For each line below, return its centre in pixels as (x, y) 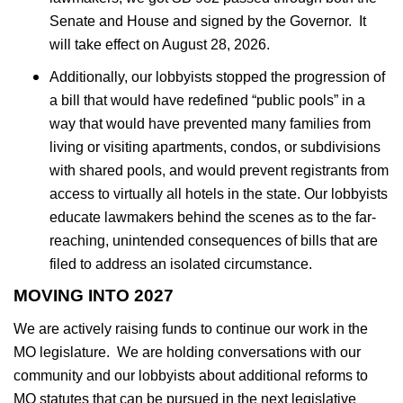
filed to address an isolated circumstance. (181, 264)
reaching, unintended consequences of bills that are (214, 241)
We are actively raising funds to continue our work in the (191, 329)
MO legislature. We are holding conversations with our (187, 353)
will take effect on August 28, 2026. (161, 45)
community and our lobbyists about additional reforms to (191, 376)
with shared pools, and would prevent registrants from (219, 171)
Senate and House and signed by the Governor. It (208, 22)
